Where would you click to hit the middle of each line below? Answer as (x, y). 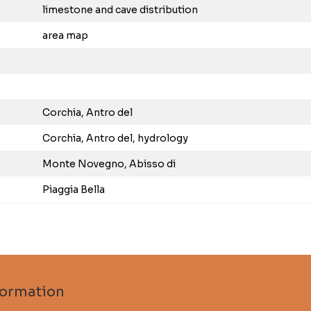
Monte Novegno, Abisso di (109, 164)
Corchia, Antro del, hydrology (115, 138)
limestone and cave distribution (120, 10)
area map (65, 35)
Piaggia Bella (74, 190)
